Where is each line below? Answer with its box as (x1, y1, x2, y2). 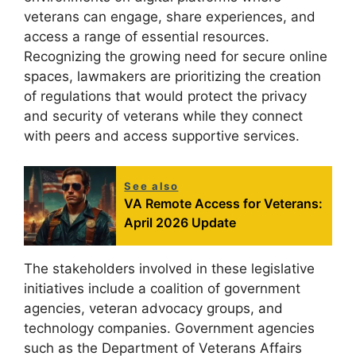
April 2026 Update (124, 215, 237, 231)
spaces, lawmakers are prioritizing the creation (24, 68, 321, 84)
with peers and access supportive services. (24, 127, 300, 144)
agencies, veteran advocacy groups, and (24, 300, 283, 317)
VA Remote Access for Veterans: (124, 195, 323, 212)
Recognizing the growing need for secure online (24, 48, 327, 64)
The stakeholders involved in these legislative (24, 261, 315, 277)
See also (124, 180, 179, 193)
